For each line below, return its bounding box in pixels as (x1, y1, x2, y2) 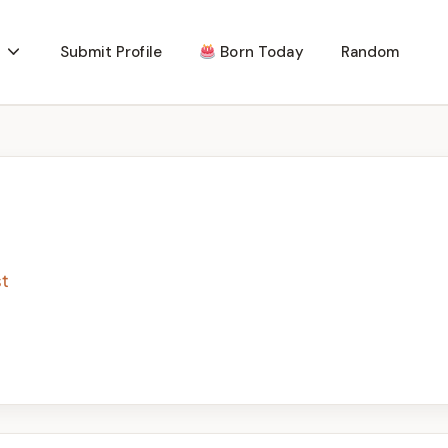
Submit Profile (59, 42, 162, 62)
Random (340, 42, 400, 62)
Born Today (216, 42, 304, 62)
